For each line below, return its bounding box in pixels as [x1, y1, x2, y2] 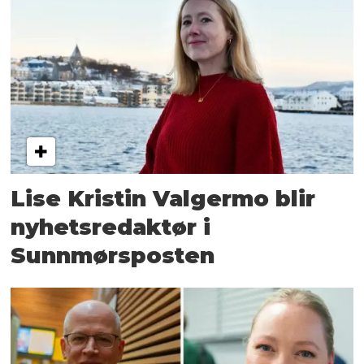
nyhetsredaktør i [11, 214, 211, 241]
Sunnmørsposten [11, 242, 215, 270]
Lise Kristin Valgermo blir [11, 185, 316, 213]
